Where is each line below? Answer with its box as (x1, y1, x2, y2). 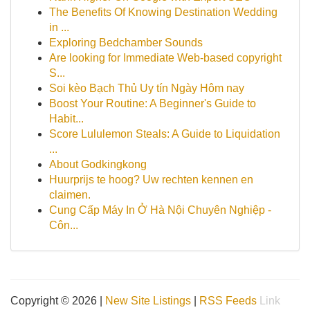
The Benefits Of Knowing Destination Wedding (49, 6, 277, 18)
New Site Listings (105, 295, 191, 307)
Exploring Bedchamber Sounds (49, 37, 203, 48)
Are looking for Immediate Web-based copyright (49, 52, 282, 64)
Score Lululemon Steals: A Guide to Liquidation (49, 128, 280, 140)
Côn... (49, 219, 78, 231)
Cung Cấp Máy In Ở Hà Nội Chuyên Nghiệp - (49, 204, 271, 216)
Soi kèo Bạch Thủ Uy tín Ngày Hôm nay (49, 82, 244, 94)
